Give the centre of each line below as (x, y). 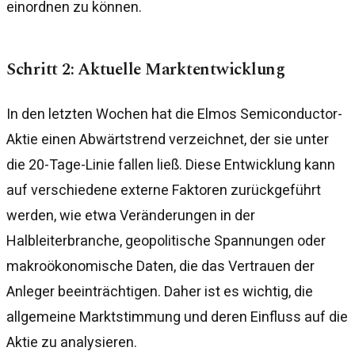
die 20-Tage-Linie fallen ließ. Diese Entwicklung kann (171, 164)
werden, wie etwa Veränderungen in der (131, 215)
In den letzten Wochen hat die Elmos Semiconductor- (174, 113)
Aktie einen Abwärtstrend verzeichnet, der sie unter (168, 139)
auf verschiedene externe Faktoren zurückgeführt (164, 189)
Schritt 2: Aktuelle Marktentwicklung (146, 70)
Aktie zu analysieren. (72, 342)
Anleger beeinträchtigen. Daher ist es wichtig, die (160, 291)
